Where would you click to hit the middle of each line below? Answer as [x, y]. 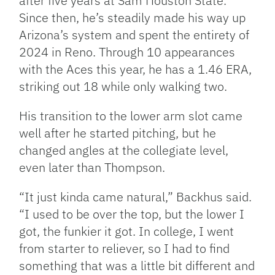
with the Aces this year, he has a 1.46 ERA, [136, 69]
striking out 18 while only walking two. [123, 87]
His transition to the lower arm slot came [131, 116]
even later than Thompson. [92, 168]
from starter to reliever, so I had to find [125, 249]
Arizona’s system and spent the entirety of [134, 35]
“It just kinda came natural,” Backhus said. [136, 197]
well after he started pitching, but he [118, 133]
